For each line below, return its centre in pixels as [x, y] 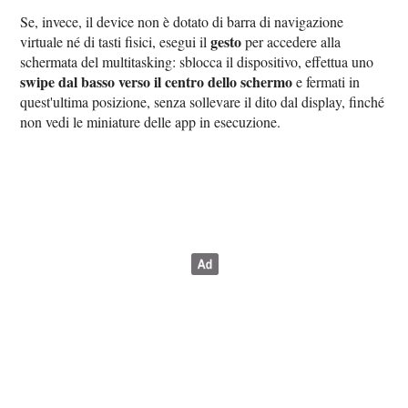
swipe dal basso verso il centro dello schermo [157, 81]
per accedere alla [291, 41]
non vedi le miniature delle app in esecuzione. [151, 121]
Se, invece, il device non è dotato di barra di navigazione [182, 21]
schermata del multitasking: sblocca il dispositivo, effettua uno [197, 61]
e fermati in [326, 81]
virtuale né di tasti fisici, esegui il [116, 41]
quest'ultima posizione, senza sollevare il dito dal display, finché [203, 101]
